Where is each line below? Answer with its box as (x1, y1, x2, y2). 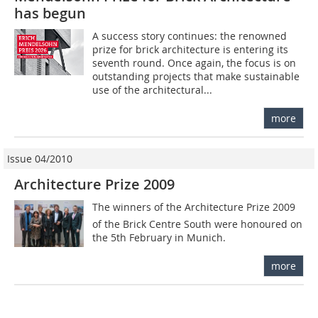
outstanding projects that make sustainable (92, 70, 300, 84)
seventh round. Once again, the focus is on (92, 56, 297, 70)
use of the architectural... (92, 83, 213, 97)
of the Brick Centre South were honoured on (92, 217, 303, 231)
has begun (14, 4, 86, 23)
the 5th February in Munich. (92, 231, 226, 245)
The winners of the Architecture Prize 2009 (92, 200, 296, 214)
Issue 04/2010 (7, 152, 72, 166)
